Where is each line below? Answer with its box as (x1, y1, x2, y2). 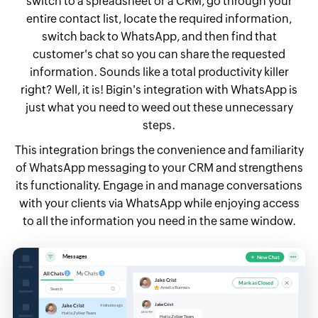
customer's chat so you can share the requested (33, 48, 285, 61)
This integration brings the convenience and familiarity (14, 143, 304, 157)
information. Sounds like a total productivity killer (29, 65, 289, 79)
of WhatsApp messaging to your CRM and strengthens (15, 161, 303, 175)
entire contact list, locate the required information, (26, 12, 292, 26)
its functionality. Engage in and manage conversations (16, 179, 302, 192)
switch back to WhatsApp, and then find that (41, 30, 277, 43)
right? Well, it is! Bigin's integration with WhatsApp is (21, 83, 297, 97)
